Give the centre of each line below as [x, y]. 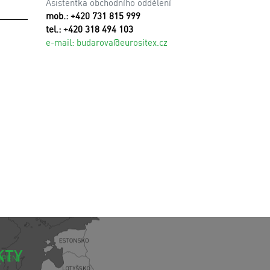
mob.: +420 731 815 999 [93, 16]
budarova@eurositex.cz [122, 42]
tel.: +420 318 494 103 [89, 29]
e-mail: [61, 42]
